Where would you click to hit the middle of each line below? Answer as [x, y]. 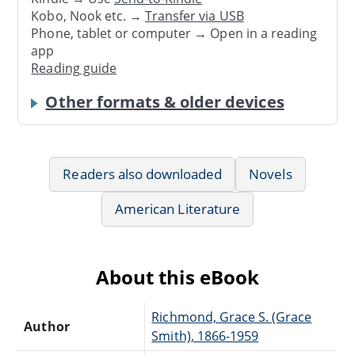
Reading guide [74, 69]
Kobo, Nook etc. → [88, 16]
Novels [271, 174]
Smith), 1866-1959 [205, 336]
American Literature [177, 208]
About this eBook [177, 277]
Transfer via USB [195, 16]
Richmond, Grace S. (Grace [232, 317]
